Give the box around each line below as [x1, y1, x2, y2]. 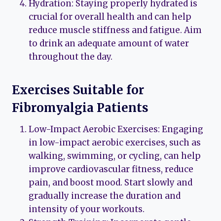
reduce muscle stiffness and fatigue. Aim [29, 24, 202, 36]
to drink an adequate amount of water [29, 37, 189, 49]
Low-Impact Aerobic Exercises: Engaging [29, 123, 203, 135]
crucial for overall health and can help [29, 11, 191, 22]
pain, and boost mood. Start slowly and [29, 177, 192, 188]
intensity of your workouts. [29, 203, 145, 215]
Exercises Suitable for [12, 82, 144, 98]
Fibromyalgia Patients [12, 100, 148, 115]
